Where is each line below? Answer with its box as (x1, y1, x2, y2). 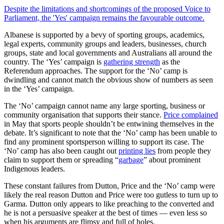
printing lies (118, 146, 155, 155)
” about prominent (143, 155, 200, 164)
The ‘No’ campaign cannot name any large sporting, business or (4, 101, 205, 110)
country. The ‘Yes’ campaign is (4, 57, 103, 66)
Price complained (163, 110, 218, 119)
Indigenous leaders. (4, 164, 65, 173)
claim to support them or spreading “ (4, 155, 118, 164)
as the (160, 57, 180, 66)
